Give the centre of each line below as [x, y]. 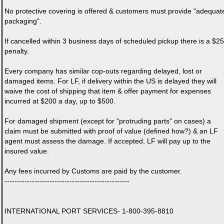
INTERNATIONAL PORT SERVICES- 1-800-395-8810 [89, 211]
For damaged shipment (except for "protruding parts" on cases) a [108, 121]
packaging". [23, 21]
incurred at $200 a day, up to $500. [60, 101]
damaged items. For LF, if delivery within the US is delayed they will [110, 81]
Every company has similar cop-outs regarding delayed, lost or [103, 71]
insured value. [27, 151]
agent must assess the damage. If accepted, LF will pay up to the [107, 141]
